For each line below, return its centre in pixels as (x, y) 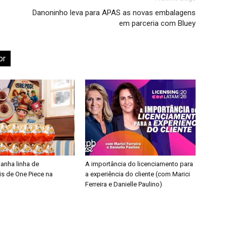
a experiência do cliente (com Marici (138, 174)
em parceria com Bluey (157, 23)
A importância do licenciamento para (139, 164)
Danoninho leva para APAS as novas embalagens (114, 13)
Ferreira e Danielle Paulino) (124, 184)
